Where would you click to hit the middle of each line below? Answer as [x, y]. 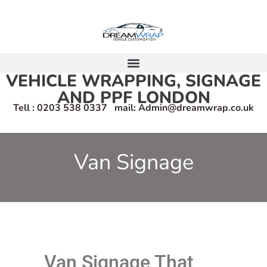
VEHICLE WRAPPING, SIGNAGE [133, 81]
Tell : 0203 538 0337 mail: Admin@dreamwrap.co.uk [133, 108]
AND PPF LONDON [133, 98]
